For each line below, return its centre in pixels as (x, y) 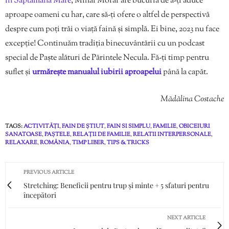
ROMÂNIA (55, 142)
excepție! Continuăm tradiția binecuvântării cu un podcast (105, 43)
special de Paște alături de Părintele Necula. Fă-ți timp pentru (107, 58)
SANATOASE (24, 134)
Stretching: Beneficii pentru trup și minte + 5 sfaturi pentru (116, 185)
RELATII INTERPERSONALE (172, 134)
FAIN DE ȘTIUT (83, 126)
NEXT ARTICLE (186, 218)
